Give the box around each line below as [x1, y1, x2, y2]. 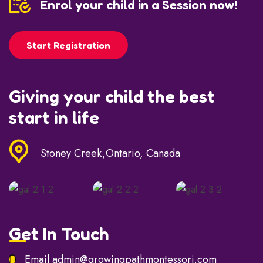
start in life [9, 107, 99, 128]
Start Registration [26, 39, 110, 51]
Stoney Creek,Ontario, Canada [41, 145, 180, 161]
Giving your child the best [9, 86, 215, 107]
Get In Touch [9, 223, 109, 245]
